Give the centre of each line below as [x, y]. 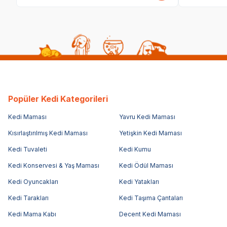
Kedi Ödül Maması [146, 165]
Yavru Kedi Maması [147, 117]
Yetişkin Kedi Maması [150, 133]
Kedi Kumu [135, 149]
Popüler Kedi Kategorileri [58, 99]
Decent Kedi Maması [150, 214]
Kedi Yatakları [139, 181]
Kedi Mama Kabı [32, 214]
